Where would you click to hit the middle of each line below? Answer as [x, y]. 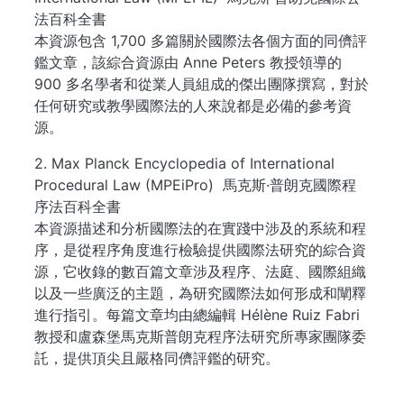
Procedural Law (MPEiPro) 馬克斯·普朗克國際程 [195, 185]
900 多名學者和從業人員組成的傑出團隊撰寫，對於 [202, 84]
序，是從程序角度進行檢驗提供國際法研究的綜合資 [200, 250]
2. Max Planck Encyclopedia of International [184, 163]
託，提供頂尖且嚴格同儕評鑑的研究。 [157, 358]
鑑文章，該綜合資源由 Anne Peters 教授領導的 [188, 62]
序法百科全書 [78, 207]
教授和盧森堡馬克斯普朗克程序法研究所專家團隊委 [200, 336]
